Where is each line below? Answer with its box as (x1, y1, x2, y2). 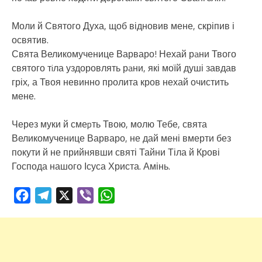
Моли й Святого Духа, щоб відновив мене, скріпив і (12, 18, 235, 33)
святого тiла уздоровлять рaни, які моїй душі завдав (12, 60, 236, 75)
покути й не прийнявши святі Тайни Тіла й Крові (12, 144, 220, 159)
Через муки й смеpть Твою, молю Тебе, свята (12, 116, 207, 131)
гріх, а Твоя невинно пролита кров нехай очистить (12, 74, 229, 89)
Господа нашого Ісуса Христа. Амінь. (12, 158, 170, 173)
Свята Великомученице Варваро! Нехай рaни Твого (12, 46, 236, 61)
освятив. (12, 32, 49, 47)
